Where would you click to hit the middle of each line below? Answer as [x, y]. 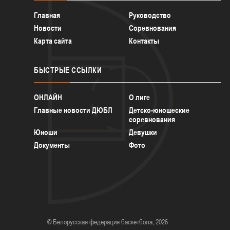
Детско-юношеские [159, 110]
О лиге [140, 97]
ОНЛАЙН [48, 97]
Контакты [144, 41]
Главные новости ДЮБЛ [73, 110]
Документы [52, 145]
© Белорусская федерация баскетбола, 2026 [108, 222]
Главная [47, 15]
